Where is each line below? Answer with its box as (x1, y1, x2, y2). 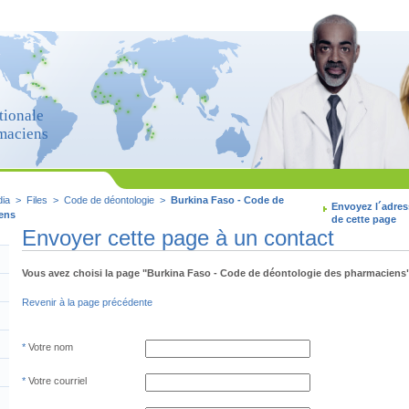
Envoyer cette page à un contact (22, 225, 334, 250)
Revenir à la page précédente (22, 297, 152, 308)
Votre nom (28, 341, 73, 352)
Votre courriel (28, 375, 87, 386)
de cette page (331, 214, 396, 225)
